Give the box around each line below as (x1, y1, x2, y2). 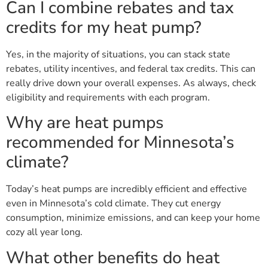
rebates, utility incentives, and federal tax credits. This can (6, 62, 255, 76)
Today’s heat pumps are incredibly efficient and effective (6, 182, 247, 196)
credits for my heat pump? (6, 16, 202, 39)
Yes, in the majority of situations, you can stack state (6, 48, 230, 62)
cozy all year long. (6, 226, 83, 239)
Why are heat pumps (6, 111, 164, 135)
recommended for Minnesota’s (6, 131, 234, 154)
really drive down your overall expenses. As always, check (6, 77, 256, 90)
